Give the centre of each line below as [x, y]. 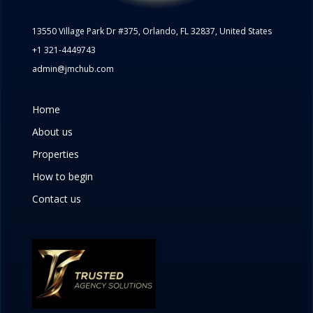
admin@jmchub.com [73, 68]
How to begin [63, 176]
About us [53, 131]
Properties [56, 154]
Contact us [57, 198]
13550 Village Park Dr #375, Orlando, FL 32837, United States [152, 31]
